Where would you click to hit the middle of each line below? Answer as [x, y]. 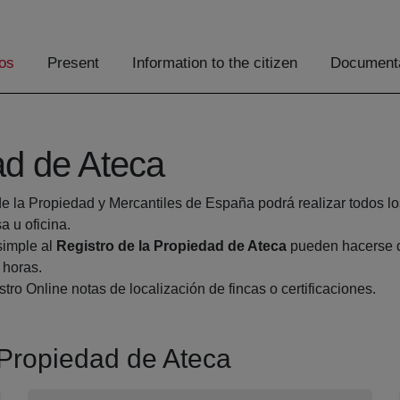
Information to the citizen [215, 63]
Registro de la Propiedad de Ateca [171, 246]
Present [73, 63]
